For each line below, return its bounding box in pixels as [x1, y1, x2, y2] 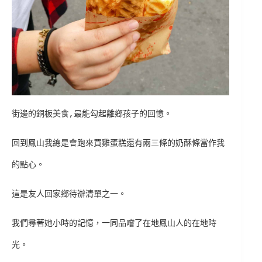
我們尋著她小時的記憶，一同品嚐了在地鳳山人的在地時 [12, 218, 216, 228]
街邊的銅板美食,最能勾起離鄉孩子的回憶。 [12, 109, 172, 119]
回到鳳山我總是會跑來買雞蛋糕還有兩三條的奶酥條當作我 [12, 138, 225, 148]
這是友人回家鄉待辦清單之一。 [12, 189, 126, 199]
